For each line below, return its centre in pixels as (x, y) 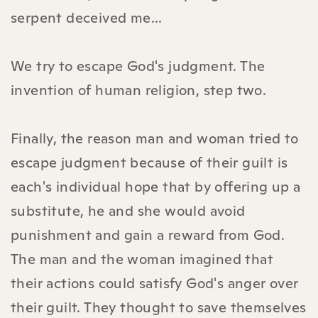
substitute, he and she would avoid (128, 210)
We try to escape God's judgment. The (138, 66)
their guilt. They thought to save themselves (159, 307)
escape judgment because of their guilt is (149, 162)
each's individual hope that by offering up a (156, 186)
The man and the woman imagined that (142, 259)
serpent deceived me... (87, 17)
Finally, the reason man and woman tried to (155, 138)
